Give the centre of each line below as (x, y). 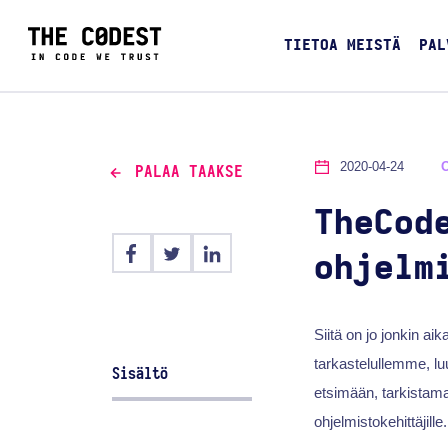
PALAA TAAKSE (188, 172)
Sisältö (140, 373)
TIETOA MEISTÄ (342, 46)
